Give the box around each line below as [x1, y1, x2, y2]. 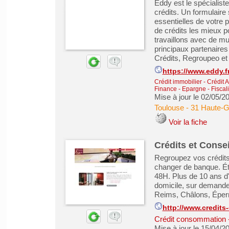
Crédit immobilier [154, 78, 202, 85]
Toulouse [154, 103, 184, 112]
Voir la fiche [168, 118, 207, 126]
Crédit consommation [154, 215, 226, 223]
